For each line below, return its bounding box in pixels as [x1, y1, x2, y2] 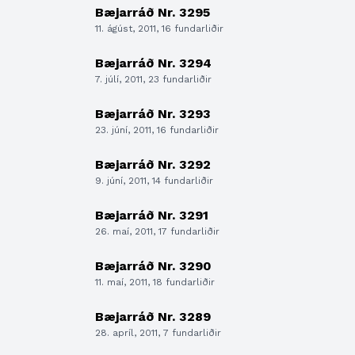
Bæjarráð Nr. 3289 [95, 309, 211, 324]
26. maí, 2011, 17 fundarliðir [95, 226, 219, 237]
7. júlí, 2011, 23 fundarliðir [95, 74, 212, 85]
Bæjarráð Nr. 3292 [95, 157, 211, 172]
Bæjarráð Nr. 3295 [95, 5, 210, 20]
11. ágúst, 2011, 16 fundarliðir [95, 23, 223, 34]
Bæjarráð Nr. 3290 [95, 258, 212, 273]
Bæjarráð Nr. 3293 [95, 106, 211, 121]
